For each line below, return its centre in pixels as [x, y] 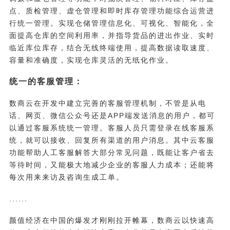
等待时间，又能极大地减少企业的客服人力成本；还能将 [112, 165]
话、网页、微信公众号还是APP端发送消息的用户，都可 [112, 115]
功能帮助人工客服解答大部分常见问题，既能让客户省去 [112, 152]
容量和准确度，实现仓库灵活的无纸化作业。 [91, 60]
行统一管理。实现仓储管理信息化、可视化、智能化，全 [112, 23]
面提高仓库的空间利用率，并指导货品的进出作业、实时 [112, 36]
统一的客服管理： [46, 81]
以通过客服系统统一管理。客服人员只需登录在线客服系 [112, 128]
